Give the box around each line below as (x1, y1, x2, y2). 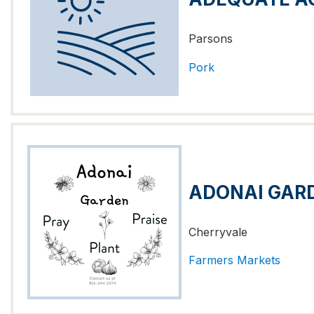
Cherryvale (189, 224, 247, 239)
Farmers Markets (189, 253, 280, 268)
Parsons (189, 32, 233, 46)
